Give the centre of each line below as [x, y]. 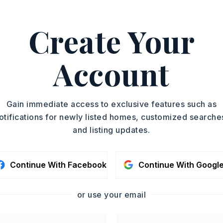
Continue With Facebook [58, 165]
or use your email [111, 194]
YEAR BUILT [43, 15]
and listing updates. [111, 130]
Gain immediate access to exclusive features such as [111, 104]
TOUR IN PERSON [192, 39]
